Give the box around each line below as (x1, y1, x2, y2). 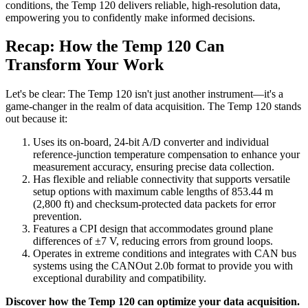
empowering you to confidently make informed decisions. (5, 11, 255, 23)
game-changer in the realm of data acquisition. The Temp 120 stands (5, 100, 301, 113)
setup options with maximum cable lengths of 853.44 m (33, 186, 273, 198)
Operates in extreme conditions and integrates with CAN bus (33, 247, 296, 260)
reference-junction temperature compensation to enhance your (33, 148, 300, 161)
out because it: (5, 113, 67, 125)
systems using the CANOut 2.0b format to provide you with (33, 260, 293, 272)
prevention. (33, 210, 82, 223)
